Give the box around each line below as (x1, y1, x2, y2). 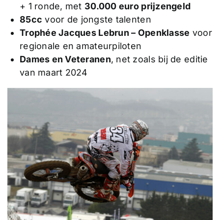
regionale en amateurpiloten (19, 41, 142, 52)
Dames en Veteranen (19, 54, 111, 65)
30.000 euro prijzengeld (84, 1, 191, 12)
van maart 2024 (19, 67, 88, 78)
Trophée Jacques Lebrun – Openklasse (19, 27, 190, 38)
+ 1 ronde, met (19, 1, 85, 12)
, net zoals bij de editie (110, 54, 208, 65)
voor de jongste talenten (42, 14, 151, 25)
